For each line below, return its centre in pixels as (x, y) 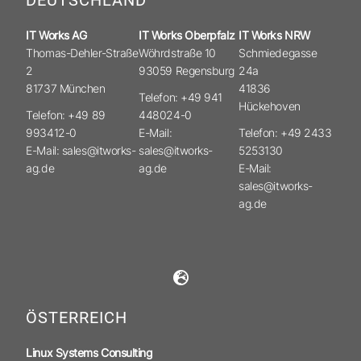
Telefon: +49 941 (181, 97)
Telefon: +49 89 (66, 114)
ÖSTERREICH (77, 317)
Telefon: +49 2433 (285, 132)
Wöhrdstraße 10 (177, 53)
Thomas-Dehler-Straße (82, 53)
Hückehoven (270, 106)
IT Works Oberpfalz (187, 35)
